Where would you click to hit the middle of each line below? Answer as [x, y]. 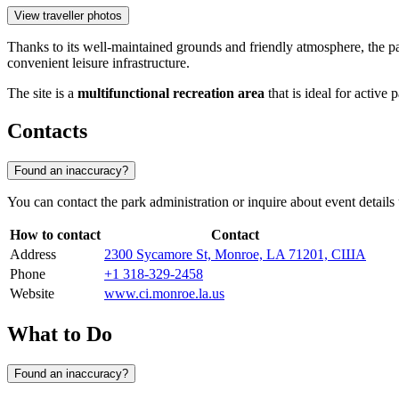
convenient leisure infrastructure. [98, 63]
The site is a [42, 94]
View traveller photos [68, 16]
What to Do [60, 334]
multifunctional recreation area [171, 94]
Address [33, 255]
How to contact [55, 235]
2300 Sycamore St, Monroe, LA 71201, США [235, 255]
